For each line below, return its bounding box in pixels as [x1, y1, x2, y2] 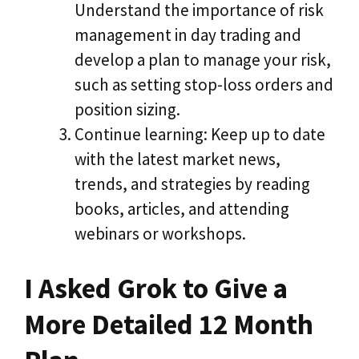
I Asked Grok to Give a [24, 271, 288, 307]
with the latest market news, [75, 147, 280, 170]
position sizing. [75, 98, 180, 120]
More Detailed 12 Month [24, 307, 313, 343]
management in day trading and [75, 23, 301, 46]
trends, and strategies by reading [75, 172, 310, 195]
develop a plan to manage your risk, [75, 48, 331, 71]
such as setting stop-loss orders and [75, 73, 333, 95]
